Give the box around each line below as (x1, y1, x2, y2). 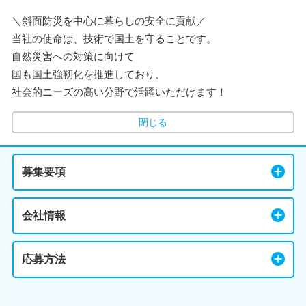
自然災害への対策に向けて (12, 51, 135, 62)
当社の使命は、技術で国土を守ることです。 (12, 33, 217, 44)
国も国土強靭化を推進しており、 (12, 68, 165, 80)
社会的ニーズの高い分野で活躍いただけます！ (12, 86, 227, 98)
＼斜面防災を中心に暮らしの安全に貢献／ (12, 15, 206, 27)
